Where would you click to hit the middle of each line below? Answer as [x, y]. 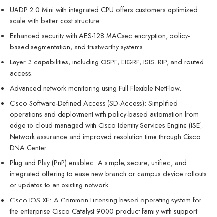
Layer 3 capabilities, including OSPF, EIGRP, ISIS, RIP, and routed [107, 62]
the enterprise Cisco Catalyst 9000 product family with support [103, 211]
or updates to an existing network [59, 185]
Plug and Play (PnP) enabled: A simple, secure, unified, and [98, 162]
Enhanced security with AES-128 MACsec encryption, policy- [100, 35]
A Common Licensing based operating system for [127, 200]
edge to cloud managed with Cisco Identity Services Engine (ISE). [107, 125]
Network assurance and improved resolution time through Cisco [105, 136]
